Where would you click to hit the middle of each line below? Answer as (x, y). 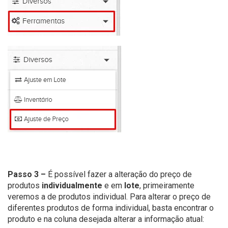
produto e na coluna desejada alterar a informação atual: (106, 219)
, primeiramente (167, 185)
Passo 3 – (27, 174)
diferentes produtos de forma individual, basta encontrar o (111, 208)
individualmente (72, 185)
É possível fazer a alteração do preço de (119, 174)
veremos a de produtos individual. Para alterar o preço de (109, 196)
